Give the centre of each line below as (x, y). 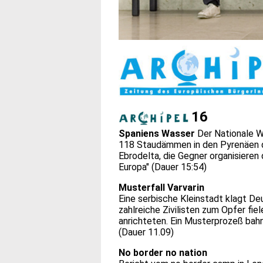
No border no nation (163, 252)
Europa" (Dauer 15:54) (163, 167)
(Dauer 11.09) (146, 232)
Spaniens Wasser (158, 133)
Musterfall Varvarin (161, 187)
